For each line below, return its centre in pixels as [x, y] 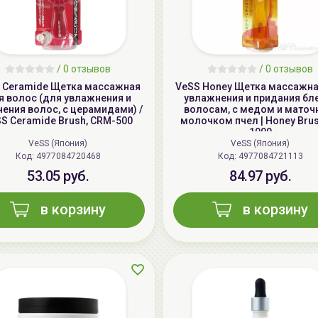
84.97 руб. [260, 176]
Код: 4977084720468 [68, 157]
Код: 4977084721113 [270, 157]
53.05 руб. [58, 176]
